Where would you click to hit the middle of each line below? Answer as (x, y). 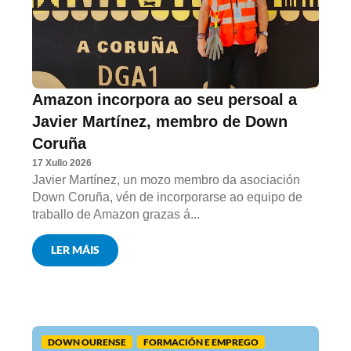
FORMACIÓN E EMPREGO (201, 342)
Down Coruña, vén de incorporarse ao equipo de (168, 197)
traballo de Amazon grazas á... (116, 214)
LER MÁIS (76, 250)
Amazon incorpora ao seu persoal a (165, 99)
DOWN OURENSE (87, 342)
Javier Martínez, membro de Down (160, 121)
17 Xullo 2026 (62, 163)
